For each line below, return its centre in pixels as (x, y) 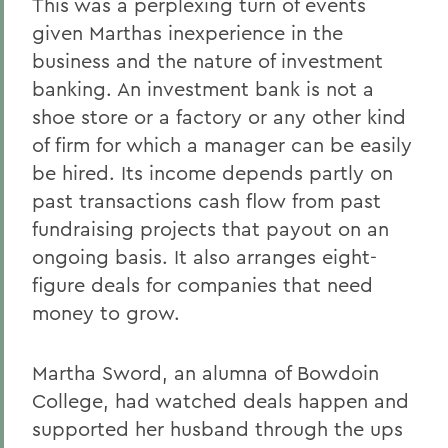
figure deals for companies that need (202, 284)
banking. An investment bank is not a (203, 88)
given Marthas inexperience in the (187, 32)
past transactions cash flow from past (206, 200)
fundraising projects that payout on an (210, 228)
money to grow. (106, 312)
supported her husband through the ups (217, 428)
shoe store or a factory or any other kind (219, 116)
